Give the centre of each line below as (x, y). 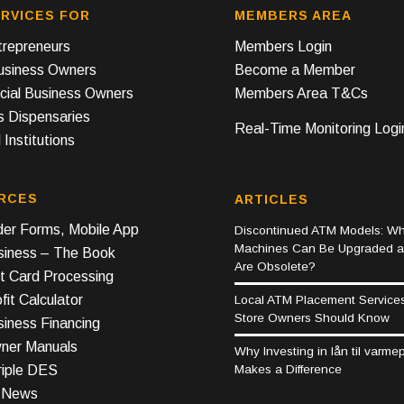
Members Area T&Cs (302, 93)
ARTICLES (272, 199)
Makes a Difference (289, 369)
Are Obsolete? (275, 266)
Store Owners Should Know (312, 317)
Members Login (284, 46)
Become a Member (295, 69)
